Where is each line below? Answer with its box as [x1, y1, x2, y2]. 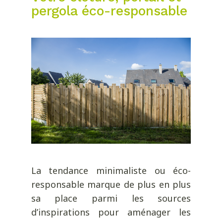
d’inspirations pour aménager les [31, 206, 191, 219]
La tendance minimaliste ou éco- [31, 165, 191, 177]
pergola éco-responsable [31, 2, 187, 19]
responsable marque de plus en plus [31, 178, 191, 191]
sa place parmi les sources [31, 192, 191, 205]
